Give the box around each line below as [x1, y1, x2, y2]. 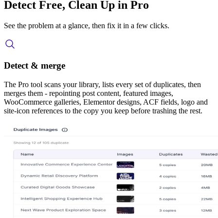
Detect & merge [4, 60, 65, 71]
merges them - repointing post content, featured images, [4, 89, 173, 98]
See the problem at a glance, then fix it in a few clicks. [4, 21, 169, 30]
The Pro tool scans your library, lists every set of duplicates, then [4, 80, 201, 89]
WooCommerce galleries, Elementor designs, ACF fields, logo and [4, 98, 208, 107]
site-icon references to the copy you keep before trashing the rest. [4, 107, 202, 115]
